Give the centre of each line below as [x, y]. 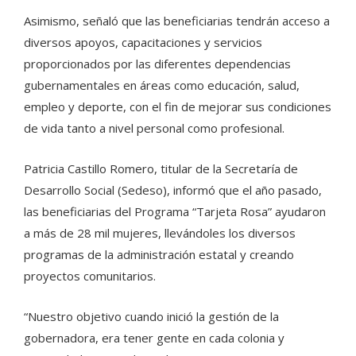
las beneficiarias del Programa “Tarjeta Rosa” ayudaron [175, 211]
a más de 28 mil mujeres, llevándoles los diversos [160, 232]
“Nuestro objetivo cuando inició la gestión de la [151, 316]
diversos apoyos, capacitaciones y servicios [143, 42]
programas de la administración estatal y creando [159, 254]
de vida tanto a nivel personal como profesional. [154, 128]
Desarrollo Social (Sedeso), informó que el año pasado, [173, 190]
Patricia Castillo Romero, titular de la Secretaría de [161, 168]
